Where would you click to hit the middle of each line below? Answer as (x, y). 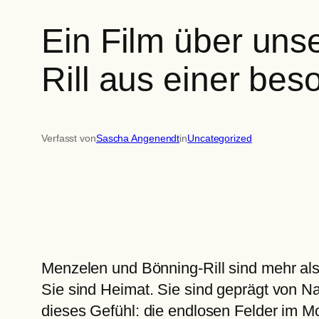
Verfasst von (69, 138)
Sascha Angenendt (138, 138)
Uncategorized (220, 138)
